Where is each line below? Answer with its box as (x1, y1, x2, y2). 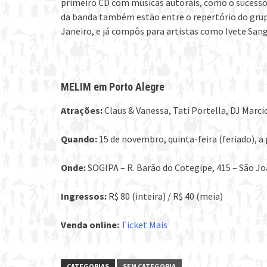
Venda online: (61, 218, 121, 231)
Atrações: (61, 104, 103, 116)
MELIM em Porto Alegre (61, 80, 167, 93)
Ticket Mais (121, 218, 167, 231)
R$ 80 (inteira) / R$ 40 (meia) (108, 190, 223, 202)
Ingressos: (61, 190, 108, 202)
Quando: (61, 132, 99, 145)
